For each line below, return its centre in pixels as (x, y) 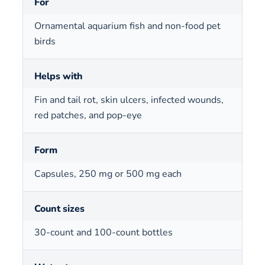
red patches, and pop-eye (88, 115)
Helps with (59, 76)
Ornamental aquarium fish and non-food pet (127, 26)
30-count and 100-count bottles (104, 232)
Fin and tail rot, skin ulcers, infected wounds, (129, 100)
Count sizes (59, 209)
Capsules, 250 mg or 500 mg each (108, 174)
